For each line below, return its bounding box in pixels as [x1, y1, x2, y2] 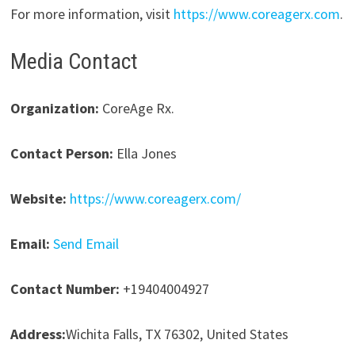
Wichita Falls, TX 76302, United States [65, 325, 288, 344]
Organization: [10, 99, 99, 118]
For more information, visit [10, 5, 170, 24]
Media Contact [10, 48, 138, 75]
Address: [10, 325, 66, 344]
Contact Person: [10, 144, 113, 163]
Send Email [52, 235, 119, 254]
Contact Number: [10, 280, 120, 299]
